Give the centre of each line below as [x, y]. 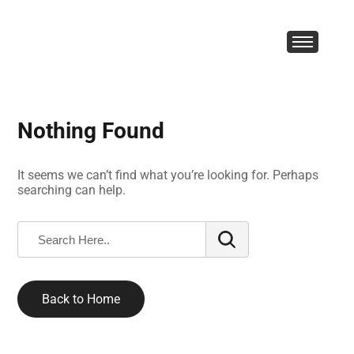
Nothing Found [91, 131]
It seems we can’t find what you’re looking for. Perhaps [168, 175]
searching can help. [72, 190]
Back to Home [81, 299]
